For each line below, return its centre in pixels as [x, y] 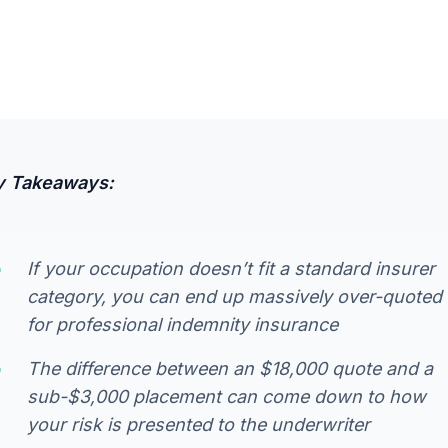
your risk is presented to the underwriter [198, 424]
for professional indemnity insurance [182, 324]
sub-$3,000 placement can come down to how [226, 396]
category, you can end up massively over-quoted [234, 296]
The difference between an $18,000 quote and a [230, 368]
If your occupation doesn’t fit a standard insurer [231, 268]
